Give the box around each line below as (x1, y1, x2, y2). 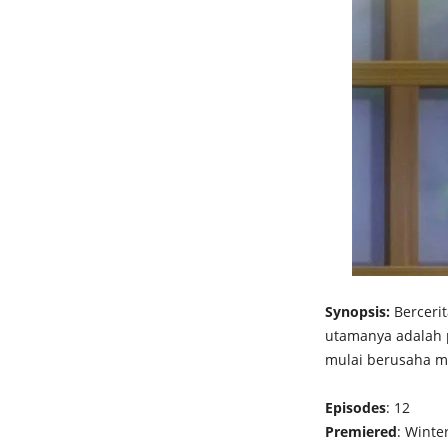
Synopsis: (324, 302, 390, 321)
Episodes (324, 398, 386, 417)
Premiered (324, 422, 397, 441)
